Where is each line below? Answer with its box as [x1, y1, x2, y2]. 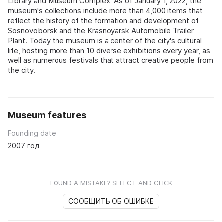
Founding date [8, 129, 56, 138]
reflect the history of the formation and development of [8, 16, 199, 26]
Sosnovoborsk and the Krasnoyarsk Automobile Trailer [8, 26, 194, 36]
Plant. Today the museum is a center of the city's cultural [8, 36, 202, 46]
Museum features [8, 110, 86, 121]
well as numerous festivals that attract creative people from [8, 55, 213, 65]
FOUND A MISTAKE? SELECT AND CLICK [50, 179, 172, 187]
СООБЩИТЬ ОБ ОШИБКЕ [68, 197, 154, 206]
